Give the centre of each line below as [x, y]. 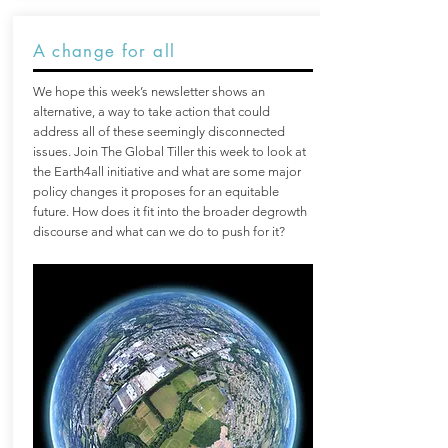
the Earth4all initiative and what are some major [166, 171]
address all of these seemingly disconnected [158, 131]
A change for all [104, 51]
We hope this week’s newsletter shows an [148, 91]
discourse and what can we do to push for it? [158, 231]
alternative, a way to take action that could [151, 111]
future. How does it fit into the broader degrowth [169, 211]
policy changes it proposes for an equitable [155, 191]
